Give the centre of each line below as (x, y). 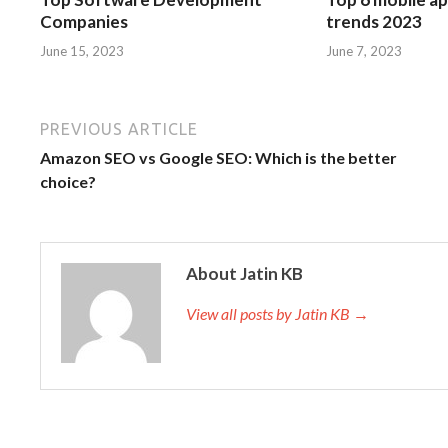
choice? (68, 181)
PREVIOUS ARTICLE (119, 128)
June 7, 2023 (364, 50)
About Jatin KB (244, 273)
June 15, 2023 (82, 50)
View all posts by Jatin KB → (277, 313)
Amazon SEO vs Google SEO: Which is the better (218, 157)
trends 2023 (374, 22)
